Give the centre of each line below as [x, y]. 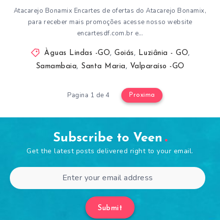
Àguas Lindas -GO [77, 53]
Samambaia [56, 66]
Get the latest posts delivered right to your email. [110, 151]
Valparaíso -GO [157, 66]
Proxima [142, 95]
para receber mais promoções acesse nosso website [110, 22]
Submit [110, 208]
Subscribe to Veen [108, 138]
